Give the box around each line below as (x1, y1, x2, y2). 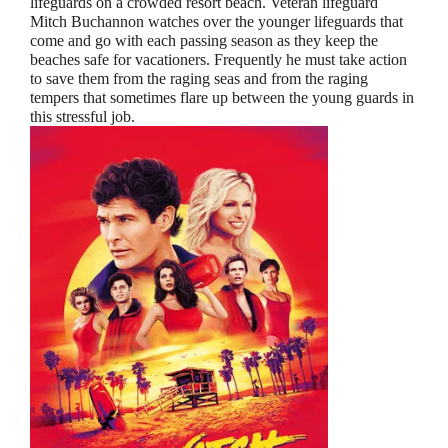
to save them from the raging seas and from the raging (30, 70, 368, 88)
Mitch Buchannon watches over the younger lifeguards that (30, 13, 403, 31)
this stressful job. (30, 108, 135, 126)
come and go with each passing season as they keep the (30, 32, 378, 50)
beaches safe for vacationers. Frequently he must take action (30, 51, 407, 69)
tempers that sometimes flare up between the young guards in (30, 89, 414, 107)
